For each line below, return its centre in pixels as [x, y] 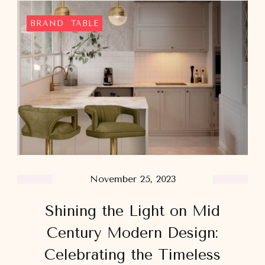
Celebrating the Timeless [132, 255]
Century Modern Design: [132, 233]
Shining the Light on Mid [132, 211]
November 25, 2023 [132, 179]
